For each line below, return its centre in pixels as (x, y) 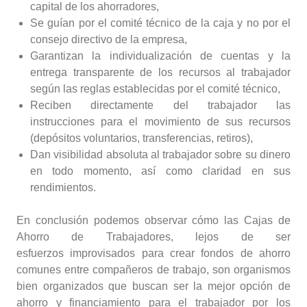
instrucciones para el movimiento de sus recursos (160, 121)
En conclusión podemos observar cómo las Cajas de (153, 220)
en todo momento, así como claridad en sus (160, 171)
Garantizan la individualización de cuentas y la (160, 56)
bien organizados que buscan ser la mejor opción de (153, 286)
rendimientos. (63, 187)
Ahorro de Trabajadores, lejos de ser (153, 236)
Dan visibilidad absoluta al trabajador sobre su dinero (160, 154)
